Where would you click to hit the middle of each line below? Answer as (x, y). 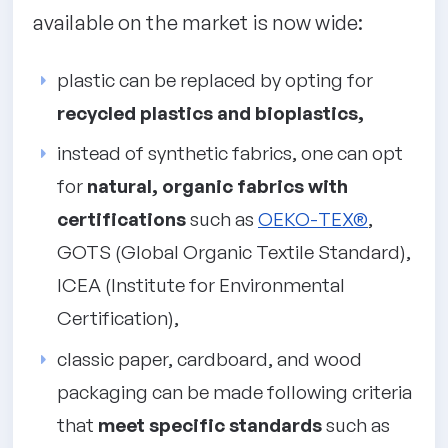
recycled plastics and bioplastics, (210, 112)
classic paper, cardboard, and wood (209, 358)
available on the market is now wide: (198, 22)
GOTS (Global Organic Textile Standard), (234, 252)
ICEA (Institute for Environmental (201, 285)
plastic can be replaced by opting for (215, 79)
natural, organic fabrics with (217, 186)
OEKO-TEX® (313, 219)
